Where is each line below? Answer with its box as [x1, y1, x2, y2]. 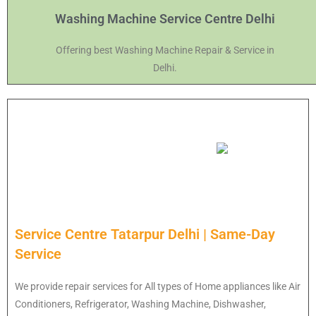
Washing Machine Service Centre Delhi [55, 11, 275, 26]
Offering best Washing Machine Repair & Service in [56, 44, 274, 56]
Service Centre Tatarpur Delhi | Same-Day [15, 225, 275, 243]
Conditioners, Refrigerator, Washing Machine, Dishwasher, [15, 298, 266, 310]
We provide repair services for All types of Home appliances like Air [15, 280, 300, 292]
